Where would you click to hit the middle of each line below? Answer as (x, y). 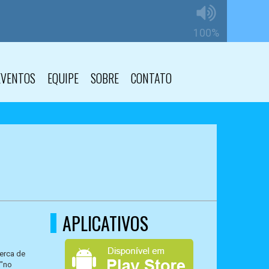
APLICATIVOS (105, 223)
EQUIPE (63, 78)
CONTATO (151, 78)
